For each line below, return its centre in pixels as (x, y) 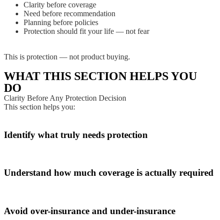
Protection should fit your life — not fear (86, 31)
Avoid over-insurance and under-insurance (90, 211)
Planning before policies (61, 22)
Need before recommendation (69, 14)
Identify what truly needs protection (76, 135)
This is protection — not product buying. (67, 57)
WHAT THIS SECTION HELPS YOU (100, 76)
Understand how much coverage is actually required (109, 173)
